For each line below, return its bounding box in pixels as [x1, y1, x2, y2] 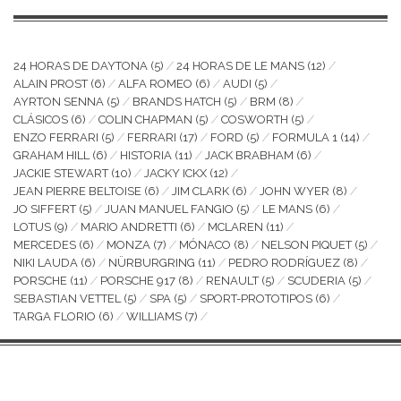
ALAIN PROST [13, 77, 88, 90]
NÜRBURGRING [108, 256, 195, 269]
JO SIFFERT [13, 202, 76, 216]
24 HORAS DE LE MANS [176, 59, 304, 73]
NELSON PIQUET [261, 238, 352, 252]
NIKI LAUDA [13, 256, 78, 269]
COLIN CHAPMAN [98, 113, 192, 126]
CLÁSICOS [13, 113, 68, 126]
